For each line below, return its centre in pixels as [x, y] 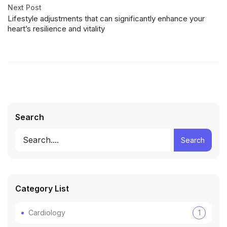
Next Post [25, 8]
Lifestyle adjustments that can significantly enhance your [106, 19]
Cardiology [47, 213]
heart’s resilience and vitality [56, 29]
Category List [42, 189]
